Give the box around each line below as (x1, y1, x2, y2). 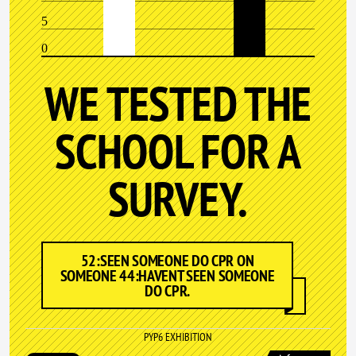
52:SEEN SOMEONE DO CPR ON (80, 250, 254, 270)
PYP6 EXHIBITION (144, 330, 212, 344)
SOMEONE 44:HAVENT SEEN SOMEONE (60, 265, 275, 285)
